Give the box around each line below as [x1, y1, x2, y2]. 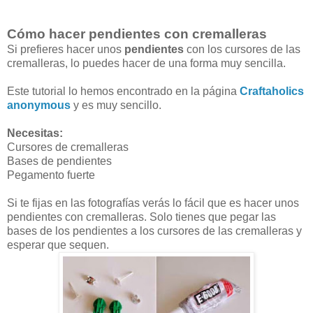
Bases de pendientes [7, 155, 112, 168]
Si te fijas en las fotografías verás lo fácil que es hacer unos [7, 197, 299, 210]
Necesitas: [7, 127, 63, 140]
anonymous [7, 99, 71, 112]
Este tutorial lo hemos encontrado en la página [7, 85, 240, 98]
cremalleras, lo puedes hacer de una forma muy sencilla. [7, 57, 286, 70]
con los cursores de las [187, 43, 300, 56]
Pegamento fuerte [7, 169, 95, 182]
